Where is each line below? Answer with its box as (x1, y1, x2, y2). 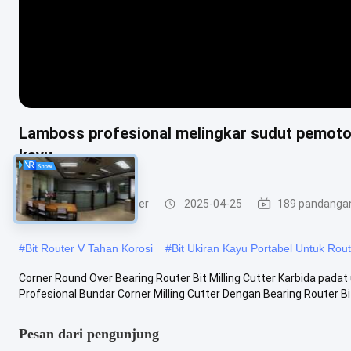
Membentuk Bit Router (34, 197, 149, 210)
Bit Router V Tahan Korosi (25, 241, 153, 255)
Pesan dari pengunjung (19, 325, 159, 342)
